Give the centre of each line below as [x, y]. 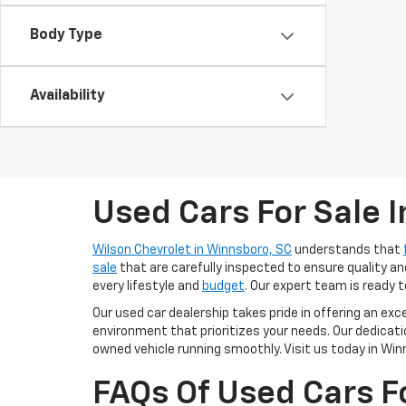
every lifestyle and [147, 286]
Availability [68, 96]
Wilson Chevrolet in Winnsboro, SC [192, 250]
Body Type [66, 35]
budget [223, 286]
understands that [348, 250]
